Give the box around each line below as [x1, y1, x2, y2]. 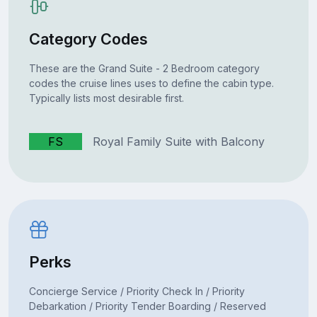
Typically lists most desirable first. [28, 91, 184, 104]
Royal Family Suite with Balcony [81, 134, 265, 149]
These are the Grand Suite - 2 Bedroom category [28, 62, 260, 74]
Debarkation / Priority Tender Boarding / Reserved [28, 299, 266, 312]
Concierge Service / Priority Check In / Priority [28, 284, 245, 297]
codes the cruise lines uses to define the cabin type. [28, 76, 274, 89]
